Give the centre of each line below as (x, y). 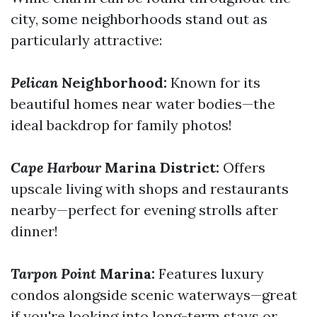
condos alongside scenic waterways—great (154, 295)
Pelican (34, 82)
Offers (242, 167)
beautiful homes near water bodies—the (143, 104)
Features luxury (209, 273)
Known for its (214, 82)
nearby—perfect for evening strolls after (144, 210)
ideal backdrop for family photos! (121, 125)
